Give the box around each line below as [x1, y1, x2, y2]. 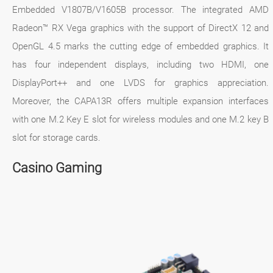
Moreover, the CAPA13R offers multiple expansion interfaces [12, 95, 269, 107]
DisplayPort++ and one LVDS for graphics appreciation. [12, 77, 269, 88]
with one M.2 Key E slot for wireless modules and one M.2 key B [12, 113, 269, 125]
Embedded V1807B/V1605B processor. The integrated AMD [12, 4, 269, 15]
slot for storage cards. [12, 132, 101, 143]
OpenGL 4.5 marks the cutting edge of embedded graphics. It [12, 40, 269, 52]
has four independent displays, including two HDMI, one [12, 58, 269, 70]
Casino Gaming [12, 160, 102, 175]
